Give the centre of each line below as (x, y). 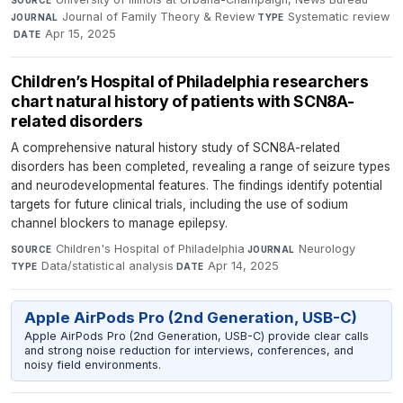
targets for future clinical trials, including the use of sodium (179, 204)
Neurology (327, 248)
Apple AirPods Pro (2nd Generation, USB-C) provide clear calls (196, 336)
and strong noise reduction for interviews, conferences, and (188, 350)
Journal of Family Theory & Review (159, 16)
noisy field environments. (92, 364)
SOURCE (31, 249)
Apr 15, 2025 (81, 33)
